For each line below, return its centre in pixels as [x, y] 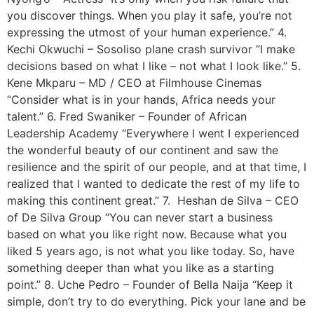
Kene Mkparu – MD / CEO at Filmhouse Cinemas [134, 83]
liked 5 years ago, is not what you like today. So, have [151, 251]
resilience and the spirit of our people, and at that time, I [157, 167]
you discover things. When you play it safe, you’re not [150, 15]
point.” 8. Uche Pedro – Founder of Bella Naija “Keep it [150, 285]
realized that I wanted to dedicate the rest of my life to [153, 184]
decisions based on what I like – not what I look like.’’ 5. [154, 66]
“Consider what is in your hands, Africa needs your [141, 100]
